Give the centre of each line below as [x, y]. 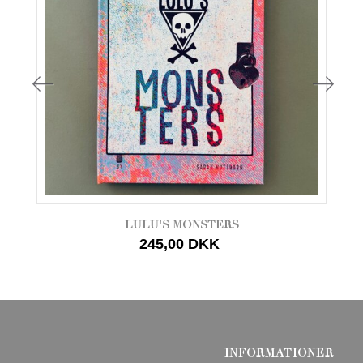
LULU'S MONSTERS [181, 224]
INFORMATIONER [279, 353]
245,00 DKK [179, 243]
